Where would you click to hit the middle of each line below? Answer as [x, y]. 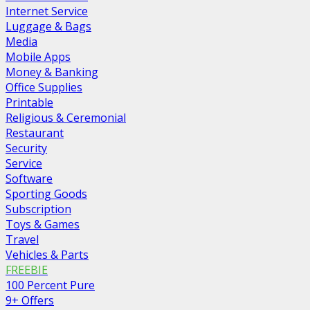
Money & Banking [52, 72]
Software [29, 178]
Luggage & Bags [48, 26]
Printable [29, 102]
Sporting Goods [46, 193]
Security [26, 148]
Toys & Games [43, 224]
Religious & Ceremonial [66, 117]
